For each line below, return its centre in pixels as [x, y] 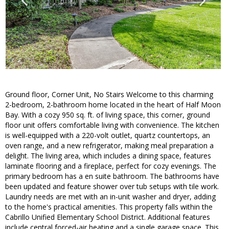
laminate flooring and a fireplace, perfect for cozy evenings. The [111, 166]
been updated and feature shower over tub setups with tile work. [112, 187]
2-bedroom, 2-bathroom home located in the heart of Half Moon [113, 105]
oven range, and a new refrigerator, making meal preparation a [109, 146]
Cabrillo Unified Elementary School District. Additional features [108, 217]
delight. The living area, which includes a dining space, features [108, 156]
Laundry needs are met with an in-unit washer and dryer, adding [110, 197]
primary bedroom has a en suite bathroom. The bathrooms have [112, 176]
